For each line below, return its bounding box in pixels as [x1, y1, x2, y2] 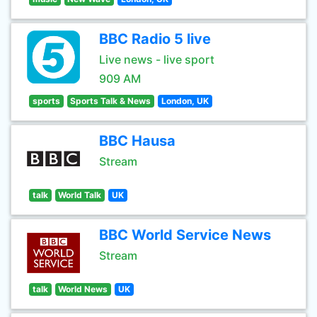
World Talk [58, 190, 102, 200]
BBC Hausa [99, 132, 175, 149]
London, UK [161, 96, 209, 106]
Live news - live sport [99, 52, 214, 67]
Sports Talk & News [70, 96, 151, 106]
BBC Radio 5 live [99, 30, 211, 47]
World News [58, 284, 108, 294]
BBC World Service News [99, 226, 271, 243]
